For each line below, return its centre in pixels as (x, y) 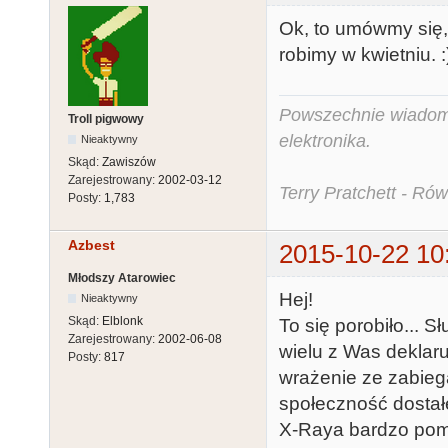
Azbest (91, 245)
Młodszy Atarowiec (122, 278)
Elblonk (122, 321)
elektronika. (325, 140)
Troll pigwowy (106, 119)
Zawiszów (129, 162)
